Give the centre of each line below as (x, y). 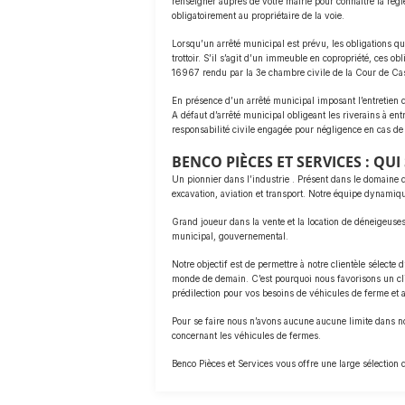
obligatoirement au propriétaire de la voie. (258, 15)
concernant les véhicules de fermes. (246, 335)
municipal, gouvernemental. (230, 236)
